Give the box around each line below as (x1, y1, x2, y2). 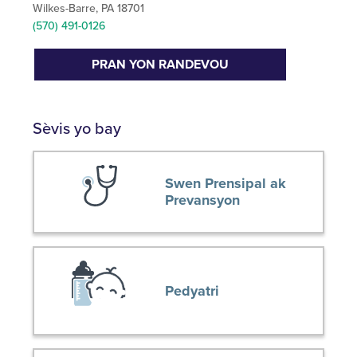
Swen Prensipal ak (165, 174, 286, 192)
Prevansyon (165, 190, 240, 209)
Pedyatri (165, 281, 219, 300)
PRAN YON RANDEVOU (92, 56, 229, 73)
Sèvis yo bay (33, 119, 121, 139)
